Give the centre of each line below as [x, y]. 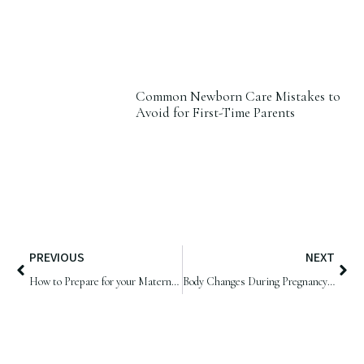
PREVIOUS [57, 258]
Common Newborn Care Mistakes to [238, 97]
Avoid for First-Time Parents [215, 113]
